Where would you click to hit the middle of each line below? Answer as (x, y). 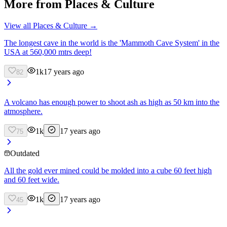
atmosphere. (23, 111)
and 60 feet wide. (32, 179)
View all (18, 25)
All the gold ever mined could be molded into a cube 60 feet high (108, 170)
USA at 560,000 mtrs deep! (48, 52)
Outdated (25, 153)
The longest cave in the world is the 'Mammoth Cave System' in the (112, 43)
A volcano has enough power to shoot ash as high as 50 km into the (112, 102)
